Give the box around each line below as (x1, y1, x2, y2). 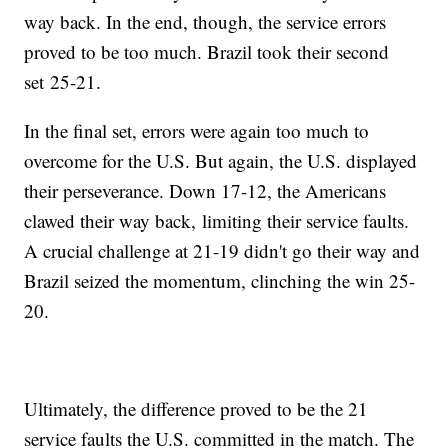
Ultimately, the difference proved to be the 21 (24, 396, 369, 422)
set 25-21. (24, 69, 102, 95)
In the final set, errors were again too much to (24, 118, 370, 144)
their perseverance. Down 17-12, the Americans (24, 178, 387, 204)
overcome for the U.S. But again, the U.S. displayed (24, 148, 418, 174)
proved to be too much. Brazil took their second (24, 39, 390, 65)
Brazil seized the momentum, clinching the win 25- (24, 268, 416, 294)
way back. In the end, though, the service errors (24, 9, 387, 35)
